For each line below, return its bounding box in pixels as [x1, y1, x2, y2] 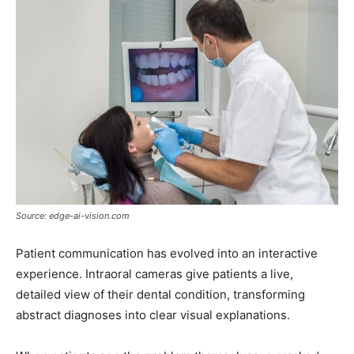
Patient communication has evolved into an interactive [16, 246, 318, 262]
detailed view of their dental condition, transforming [16, 287, 305, 303]
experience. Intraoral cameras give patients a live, [16, 266, 293, 282]
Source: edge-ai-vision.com [16, 210, 130, 222]
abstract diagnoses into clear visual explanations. [16, 307, 290, 323]
